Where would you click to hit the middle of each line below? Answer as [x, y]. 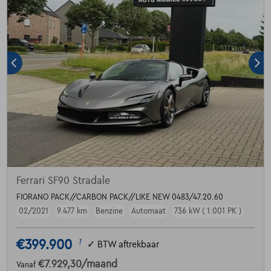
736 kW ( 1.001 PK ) [207, 211]
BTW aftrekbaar [128, 245]
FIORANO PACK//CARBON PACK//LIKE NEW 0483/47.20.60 [119, 197]
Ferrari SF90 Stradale [63, 181]
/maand [99, 264]
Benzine [109, 211]
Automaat [148, 211]
